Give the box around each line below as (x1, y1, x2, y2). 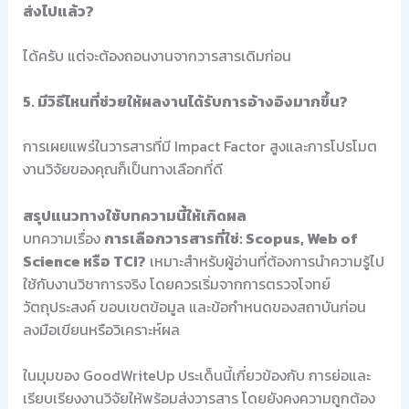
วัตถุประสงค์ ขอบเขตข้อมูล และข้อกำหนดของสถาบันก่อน (22, 295, 366, 318)
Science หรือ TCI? (22, 249, 146, 272)
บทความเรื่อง (22, 226, 104, 249)
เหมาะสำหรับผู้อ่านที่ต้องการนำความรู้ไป (145, 249, 384, 272)
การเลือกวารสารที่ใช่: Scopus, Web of (103, 226, 358, 249)
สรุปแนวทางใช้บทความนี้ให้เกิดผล (22, 204, 246, 226)
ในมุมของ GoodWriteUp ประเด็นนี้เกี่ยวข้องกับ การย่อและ (22, 364, 371, 387)
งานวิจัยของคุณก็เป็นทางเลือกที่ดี (22, 158, 223, 181)
